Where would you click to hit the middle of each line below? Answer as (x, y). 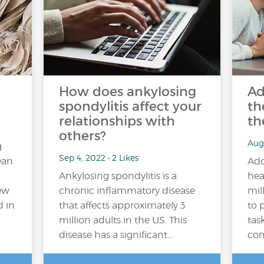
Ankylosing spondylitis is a (118, 176)
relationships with (117, 121)
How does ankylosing (128, 92)
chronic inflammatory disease (127, 191)
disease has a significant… (116, 235)
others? (82, 136)
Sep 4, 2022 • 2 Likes (99, 157)
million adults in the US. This (123, 220)
